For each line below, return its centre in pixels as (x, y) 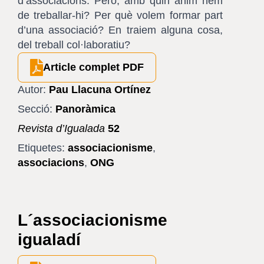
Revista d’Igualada (61, 129)
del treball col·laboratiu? (74, 45)
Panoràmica (85, 109)
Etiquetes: (41, 148)
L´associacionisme (93, 220)
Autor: (32, 90)
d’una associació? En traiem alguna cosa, (120, 30)
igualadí (49, 240)
